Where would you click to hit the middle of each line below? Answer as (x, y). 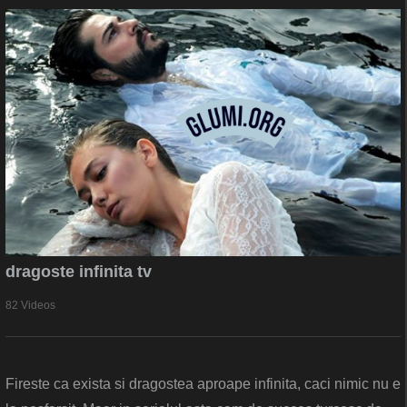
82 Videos (30, 305)
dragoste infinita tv (79, 271)
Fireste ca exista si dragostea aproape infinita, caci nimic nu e (203, 383)
